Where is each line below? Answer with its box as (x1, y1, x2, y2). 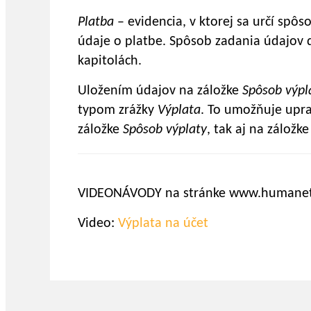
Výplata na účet (118, 216, 208, 230)
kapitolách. (78, 53, 142, 68)
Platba (78, 15, 117, 29)
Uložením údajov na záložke (78, 83, 242, 98)
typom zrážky (78, 103, 158, 117)
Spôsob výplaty (123, 122, 207, 137)
